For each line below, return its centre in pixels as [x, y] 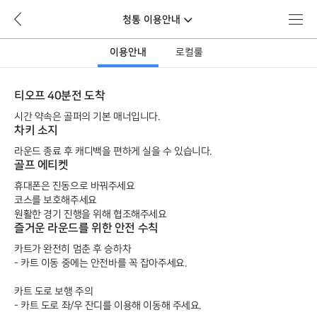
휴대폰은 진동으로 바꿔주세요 [75, 186]
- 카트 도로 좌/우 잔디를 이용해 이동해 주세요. [108, 305]
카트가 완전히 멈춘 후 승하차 [73, 249]
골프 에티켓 [41, 165]
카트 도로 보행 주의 [54, 291]
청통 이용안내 [151, 20]
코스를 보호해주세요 [56, 200]
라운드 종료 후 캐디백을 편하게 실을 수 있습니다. [113, 151]
